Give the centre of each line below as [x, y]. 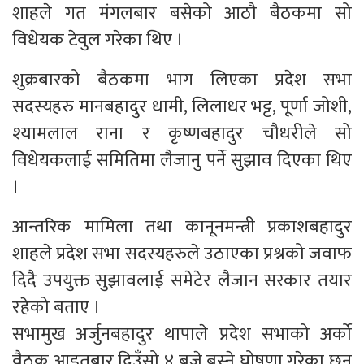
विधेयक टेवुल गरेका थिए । [98, 40]
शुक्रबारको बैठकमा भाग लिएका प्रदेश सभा [182, 80]
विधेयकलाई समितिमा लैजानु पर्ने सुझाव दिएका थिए [182, 160]
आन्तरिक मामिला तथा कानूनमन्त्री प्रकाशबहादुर [182, 227]
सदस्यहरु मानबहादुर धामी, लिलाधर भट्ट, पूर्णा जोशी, [182, 106]
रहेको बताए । [56, 307]
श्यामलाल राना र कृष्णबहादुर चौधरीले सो [182, 133]
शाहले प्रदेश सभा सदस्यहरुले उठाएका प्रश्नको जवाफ [182, 253]
